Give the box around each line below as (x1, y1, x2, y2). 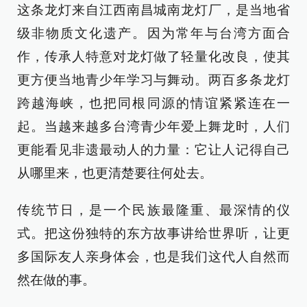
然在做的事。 (17, 273, 95, 287)
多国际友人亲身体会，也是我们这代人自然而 (17, 249, 290, 264)
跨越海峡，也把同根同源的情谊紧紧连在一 (17, 96, 290, 110)
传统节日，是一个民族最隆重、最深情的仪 (17, 203, 290, 217)
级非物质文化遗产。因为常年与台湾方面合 (17, 26, 290, 40)
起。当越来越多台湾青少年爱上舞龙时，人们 (17, 119, 290, 134)
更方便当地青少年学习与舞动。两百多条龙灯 (17, 73, 290, 87)
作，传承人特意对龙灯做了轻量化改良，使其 (17, 49, 290, 64)
